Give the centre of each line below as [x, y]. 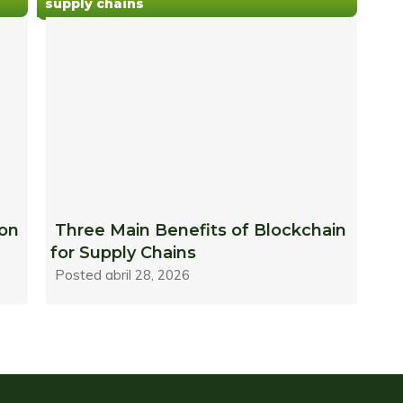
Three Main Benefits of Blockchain [201, 231]
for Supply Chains [124, 253]
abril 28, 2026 [148, 275]
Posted [81, 275]
